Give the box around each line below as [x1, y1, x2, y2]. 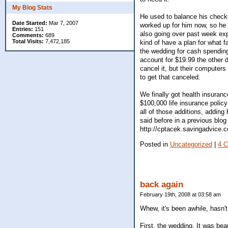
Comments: [12, 32, 44, 38]
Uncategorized [170, 140, 212, 148]
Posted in [140, 140, 170, 148]
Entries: [12, 26, 33, 32]
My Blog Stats [12, 4, 52, 11]
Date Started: [12, 20, 47, 26]
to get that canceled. [140, 73, 201, 81]
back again [140, 179, 183, 189]
